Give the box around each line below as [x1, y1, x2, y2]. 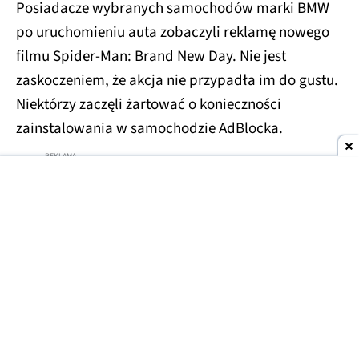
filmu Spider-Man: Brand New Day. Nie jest [16, 44, 286, 67]
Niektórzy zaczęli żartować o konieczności [16, 92, 281, 115]
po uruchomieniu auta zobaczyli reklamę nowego [16, 20, 329, 42]
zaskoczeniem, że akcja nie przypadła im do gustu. [16, 68, 338, 91]
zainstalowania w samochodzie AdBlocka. [16, 116, 283, 139]
